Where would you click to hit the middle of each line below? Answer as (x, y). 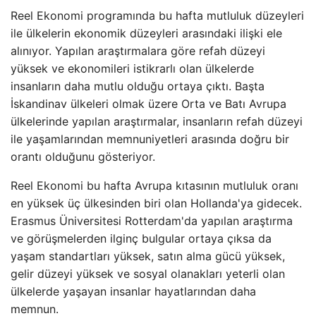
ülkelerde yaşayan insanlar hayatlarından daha (133, 291)
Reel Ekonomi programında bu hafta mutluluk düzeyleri (157, 16)
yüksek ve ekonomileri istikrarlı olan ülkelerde (132, 68)
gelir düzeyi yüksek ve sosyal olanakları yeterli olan (148, 274)
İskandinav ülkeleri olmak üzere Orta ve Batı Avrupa (148, 104)
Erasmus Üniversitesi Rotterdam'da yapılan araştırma (152, 221)
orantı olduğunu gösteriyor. (83, 157)
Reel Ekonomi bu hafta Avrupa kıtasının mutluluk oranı (154, 186)
